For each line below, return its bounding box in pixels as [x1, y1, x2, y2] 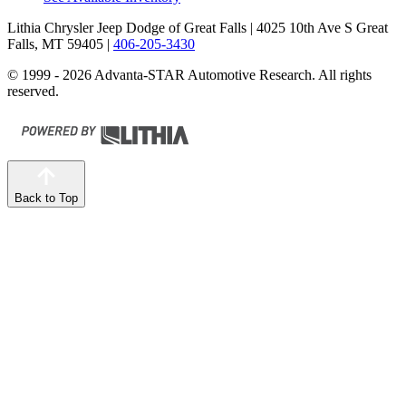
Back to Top [14, 191, 78, 206]
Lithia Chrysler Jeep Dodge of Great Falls [7, 20, 246, 36]
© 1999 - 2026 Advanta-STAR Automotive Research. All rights [7, 67, 372, 83]
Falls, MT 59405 [7, 36, 103, 53]
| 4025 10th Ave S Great [246, 20, 388, 36]
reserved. [7, 83, 59, 100]
